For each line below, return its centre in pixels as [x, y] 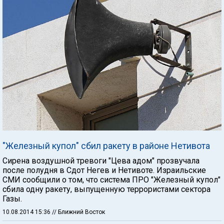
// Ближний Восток [78, 212]
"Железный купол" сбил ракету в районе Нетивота [106, 145]
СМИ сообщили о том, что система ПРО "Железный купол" [111, 179]
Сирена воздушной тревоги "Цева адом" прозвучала [101, 160]
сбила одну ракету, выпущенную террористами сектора [106, 189]
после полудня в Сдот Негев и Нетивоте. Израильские [104, 170]
